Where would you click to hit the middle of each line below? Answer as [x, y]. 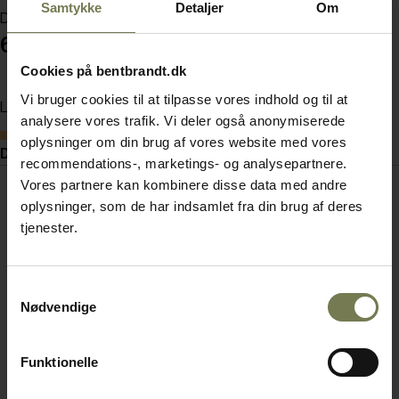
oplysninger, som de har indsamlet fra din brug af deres [192, 206]
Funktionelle [60, 362]
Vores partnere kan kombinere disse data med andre [184, 184]
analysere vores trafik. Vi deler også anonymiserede [183, 120]
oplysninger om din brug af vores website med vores [183, 142]
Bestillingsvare [53, 135]
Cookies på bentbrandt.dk [103, 71]
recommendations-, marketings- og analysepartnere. [184, 163]
